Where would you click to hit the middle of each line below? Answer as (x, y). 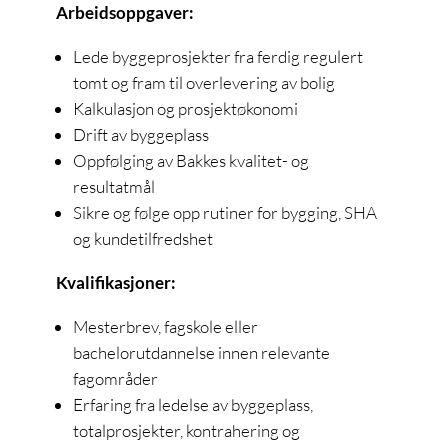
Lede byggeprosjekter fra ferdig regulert (218, 56)
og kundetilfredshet (143, 238)
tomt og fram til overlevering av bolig (204, 82)
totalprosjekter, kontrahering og (186, 430)
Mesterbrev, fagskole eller (165, 326)
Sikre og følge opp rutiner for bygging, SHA (225, 212)
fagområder (115, 378)
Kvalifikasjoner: (117, 282)
